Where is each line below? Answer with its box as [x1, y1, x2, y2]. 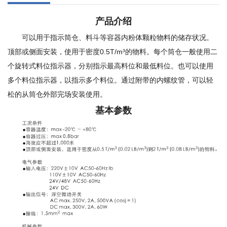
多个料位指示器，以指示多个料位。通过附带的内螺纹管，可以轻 [8, 75, 213, 84]
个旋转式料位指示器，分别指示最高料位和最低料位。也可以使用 [8, 61, 213, 70]
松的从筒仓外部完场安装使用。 [8, 90, 107, 98]
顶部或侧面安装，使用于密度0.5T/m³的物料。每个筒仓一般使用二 [8, 47, 217, 56]
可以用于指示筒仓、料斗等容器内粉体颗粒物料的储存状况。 [22, 33, 213, 42]
